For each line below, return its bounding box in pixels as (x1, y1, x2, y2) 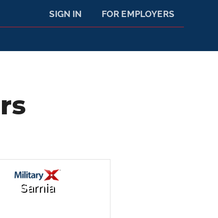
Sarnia (20, 181, 55, 195)
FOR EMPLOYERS (101, 9, 174, 19)
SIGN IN (49, 9, 82, 19)
